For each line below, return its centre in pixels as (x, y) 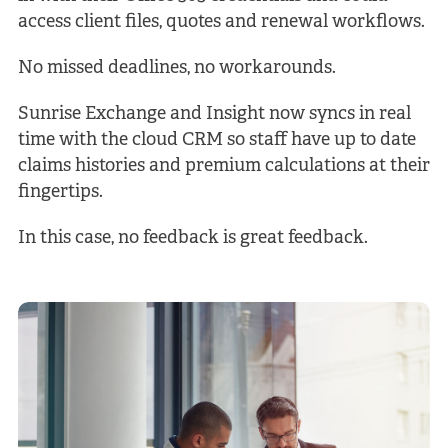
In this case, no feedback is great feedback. (192, 238)
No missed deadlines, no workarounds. (176, 68)
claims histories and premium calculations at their (223, 166)
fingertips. (60, 192)
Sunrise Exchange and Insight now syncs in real (214, 114)
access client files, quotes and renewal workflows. (221, 22)
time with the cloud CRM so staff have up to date (216, 140)
